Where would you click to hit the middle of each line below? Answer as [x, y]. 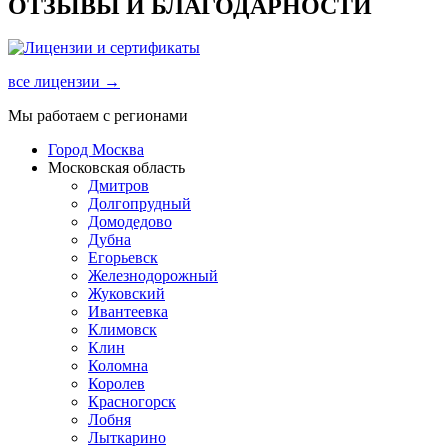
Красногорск [132, 402]
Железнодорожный [153, 276]
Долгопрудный [139, 204]
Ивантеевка [128, 312]
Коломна [118, 366]
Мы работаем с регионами [98, 116]
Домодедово [130, 222]
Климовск [122, 330]
